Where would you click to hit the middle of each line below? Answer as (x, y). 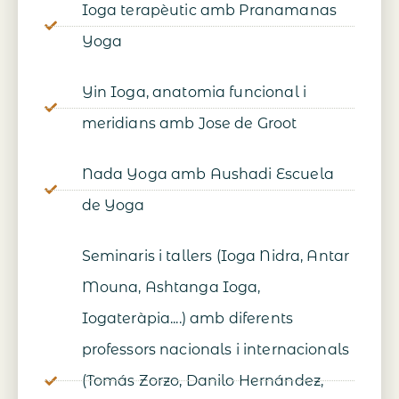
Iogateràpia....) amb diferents (187, 319)
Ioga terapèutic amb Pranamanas (209, 11)
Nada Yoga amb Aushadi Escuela (208, 175)
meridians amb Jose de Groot (189, 124)
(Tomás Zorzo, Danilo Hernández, (203, 381)
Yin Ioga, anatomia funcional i (194, 93)
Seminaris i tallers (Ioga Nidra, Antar (216, 256)
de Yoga (113, 206)
